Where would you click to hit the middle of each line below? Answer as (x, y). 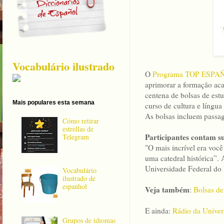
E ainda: (159, 211)
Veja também (167, 190)
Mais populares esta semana (53, 102)
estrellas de (78, 128)
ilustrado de (79, 178)
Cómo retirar (81, 120)
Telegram (76, 136)
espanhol (75, 186)
